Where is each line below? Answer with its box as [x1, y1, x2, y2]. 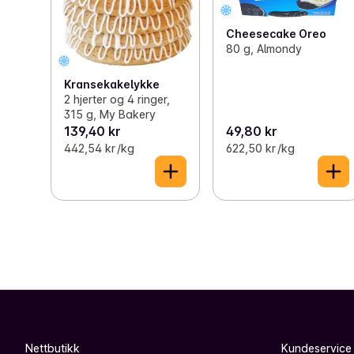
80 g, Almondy [226, 42, 303, 56]
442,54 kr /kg [64, 141, 134, 156]
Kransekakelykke [64, 77, 160, 92]
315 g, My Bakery [64, 107, 156, 122]
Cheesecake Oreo [226, 27, 327, 41]
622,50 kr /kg [226, 141, 296, 156]
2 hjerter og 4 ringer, [64, 92, 170, 107]
